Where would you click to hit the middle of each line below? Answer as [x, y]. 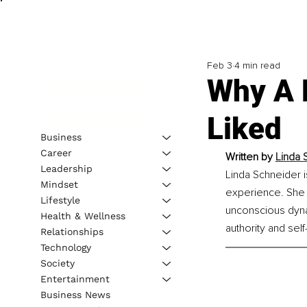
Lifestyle [60, 200]
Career [56, 152]
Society [57, 263]
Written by [250, 157]
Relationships [72, 231]
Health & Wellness [83, 216]
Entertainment [75, 279]
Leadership [66, 168]
